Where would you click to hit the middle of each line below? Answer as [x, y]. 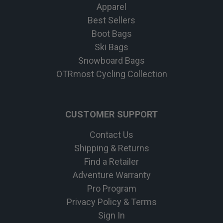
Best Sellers [111, 20]
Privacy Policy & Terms [111, 202]
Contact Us [111, 135]
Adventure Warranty [111, 175]
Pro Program [111, 189]
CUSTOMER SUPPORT [111, 114]
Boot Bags [111, 34]
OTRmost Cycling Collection [111, 74]
